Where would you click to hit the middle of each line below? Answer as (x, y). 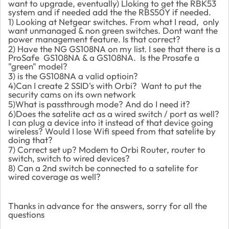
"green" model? (38, 66)
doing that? (30, 140)
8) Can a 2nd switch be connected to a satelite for (103, 168)
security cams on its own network (72, 94)
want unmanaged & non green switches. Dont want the (113, 30)
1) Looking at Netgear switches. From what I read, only (114, 21)
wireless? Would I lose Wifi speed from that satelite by (112, 131)
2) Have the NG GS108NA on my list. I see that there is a (114, 49)
